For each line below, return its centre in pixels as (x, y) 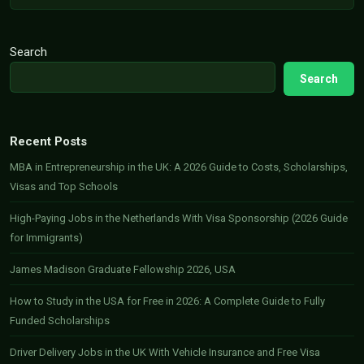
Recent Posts (48, 141)
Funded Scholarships (60, 321)
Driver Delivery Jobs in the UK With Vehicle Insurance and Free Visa (165, 352)
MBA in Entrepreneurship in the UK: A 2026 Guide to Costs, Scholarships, (179, 167)
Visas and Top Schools (64, 186)
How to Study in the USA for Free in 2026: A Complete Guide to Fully (167, 301)
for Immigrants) (46, 238)
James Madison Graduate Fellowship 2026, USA (123, 269)
